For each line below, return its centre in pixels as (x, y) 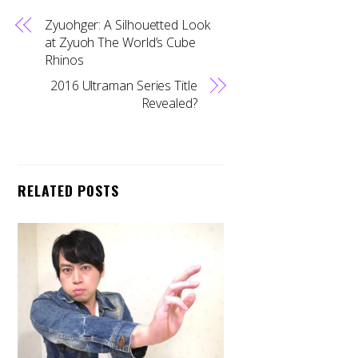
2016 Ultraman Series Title (123, 85)
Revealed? (169, 103)
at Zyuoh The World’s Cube (120, 42)
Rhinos (64, 60)
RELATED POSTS (68, 191)
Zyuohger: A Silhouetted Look (127, 24)
